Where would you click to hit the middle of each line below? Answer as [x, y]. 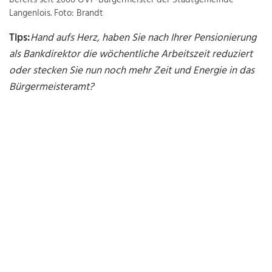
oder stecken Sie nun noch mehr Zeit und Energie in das [132, 71]
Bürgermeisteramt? [52, 87]
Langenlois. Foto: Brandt [56, 14]
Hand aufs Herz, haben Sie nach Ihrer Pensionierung [144, 38]
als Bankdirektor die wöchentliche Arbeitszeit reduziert [131, 55]
